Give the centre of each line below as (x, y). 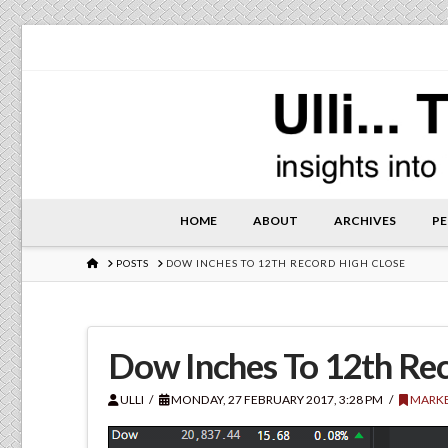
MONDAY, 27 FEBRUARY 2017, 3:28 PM (276, 399)
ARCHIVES (364, 220)
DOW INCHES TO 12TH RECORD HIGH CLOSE (286, 263)
